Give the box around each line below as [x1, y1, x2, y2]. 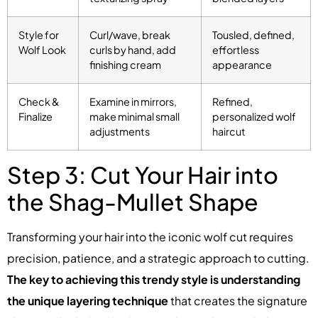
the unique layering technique [7, 292, 168, 308]
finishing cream [89, 57, 161, 71]
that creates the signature [168, 292, 307, 308]
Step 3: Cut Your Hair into [7, 160, 278, 189]
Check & [18, 94, 60, 108]
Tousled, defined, [212, 28, 295, 41]
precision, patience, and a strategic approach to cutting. [7, 250, 309, 265]
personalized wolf [212, 109, 296, 123]
